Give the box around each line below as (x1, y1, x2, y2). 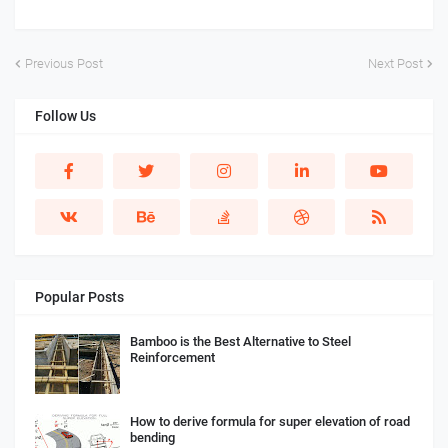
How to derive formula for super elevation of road (130, 414, 410, 430)
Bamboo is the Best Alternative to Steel (130, 334, 351, 350)
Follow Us (35, 108, 96, 125)
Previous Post (25, 56, 103, 72)
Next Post (368, 56, 423, 72)
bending (130, 430, 175, 446)
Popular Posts (35, 289, 124, 306)
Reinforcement (130, 350, 215, 366)
